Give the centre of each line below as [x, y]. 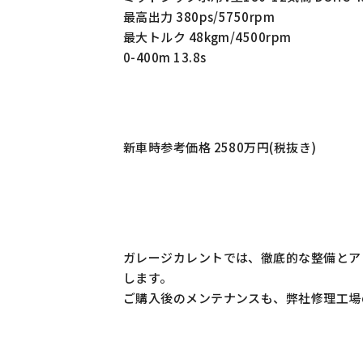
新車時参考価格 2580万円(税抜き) [220, 147]
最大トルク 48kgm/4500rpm [207, 36]
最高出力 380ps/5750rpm [199, 16]
